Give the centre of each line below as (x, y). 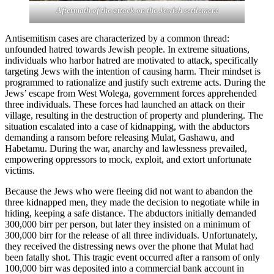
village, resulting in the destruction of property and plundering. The (134, 115)
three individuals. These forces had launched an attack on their (125, 104)
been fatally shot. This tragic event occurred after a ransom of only (132, 257)
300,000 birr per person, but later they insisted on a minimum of (128, 224)
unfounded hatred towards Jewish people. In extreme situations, (127, 49)
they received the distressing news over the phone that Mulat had (129, 246)
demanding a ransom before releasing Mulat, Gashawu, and (120, 137)
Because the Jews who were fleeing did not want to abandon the (129, 191)
